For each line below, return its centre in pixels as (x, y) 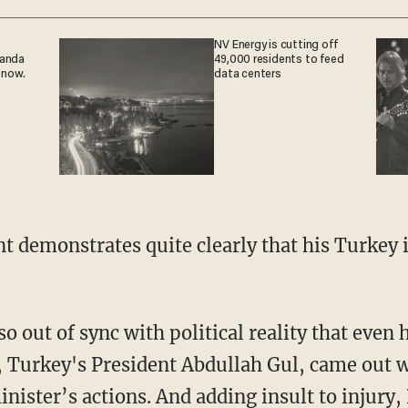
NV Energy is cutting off (276, 45)
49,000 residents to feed (279, 60)
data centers (248, 74)
